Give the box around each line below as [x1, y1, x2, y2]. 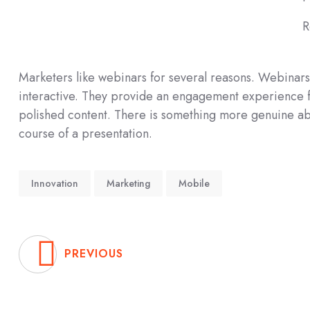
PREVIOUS [64, 246, 123, 262]
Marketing [107, 176, 150, 190]
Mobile [179, 176, 210, 190]
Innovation [31, 176, 78, 190]
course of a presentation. [19, 125, 152, 143]
